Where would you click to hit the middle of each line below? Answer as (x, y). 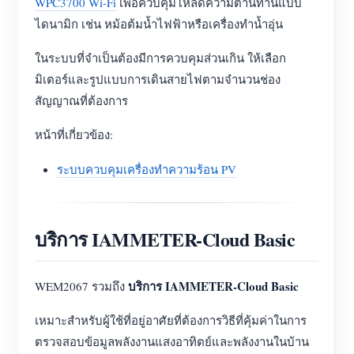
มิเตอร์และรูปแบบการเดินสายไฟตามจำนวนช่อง (158, 79)
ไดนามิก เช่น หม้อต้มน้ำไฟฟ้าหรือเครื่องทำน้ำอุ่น (159, 24)
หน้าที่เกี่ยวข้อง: (74, 134)
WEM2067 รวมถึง (81, 286)
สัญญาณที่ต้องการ (81, 100)
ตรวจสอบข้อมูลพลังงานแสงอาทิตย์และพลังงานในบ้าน (172, 341)
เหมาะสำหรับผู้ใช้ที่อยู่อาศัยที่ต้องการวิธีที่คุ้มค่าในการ (171, 320)
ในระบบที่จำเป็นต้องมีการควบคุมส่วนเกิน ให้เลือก (160, 58)
